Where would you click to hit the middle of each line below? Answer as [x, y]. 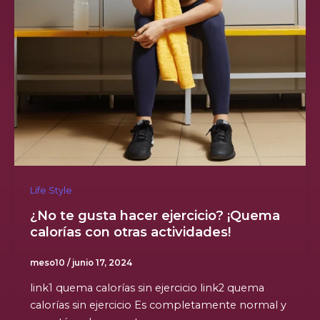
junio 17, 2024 [102, 262]
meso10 [48, 262]
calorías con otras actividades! [130, 231]
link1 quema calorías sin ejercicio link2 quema [147, 287]
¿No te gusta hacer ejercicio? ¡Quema [155, 215]
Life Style [51, 191]
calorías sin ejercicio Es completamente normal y [158, 305]
